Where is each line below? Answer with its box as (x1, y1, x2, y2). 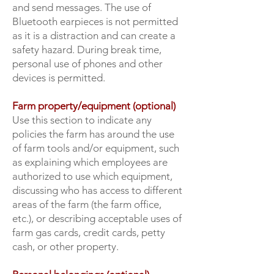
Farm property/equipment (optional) (12, 100, 176, 112)
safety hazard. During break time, (12, 43, 161, 56)
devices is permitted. (12, 72, 105, 84)
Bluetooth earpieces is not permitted (12, 15, 178, 28)
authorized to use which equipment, (12, 170, 172, 182)
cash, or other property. (12, 240, 119, 253)
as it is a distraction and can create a (12, 29, 176, 42)
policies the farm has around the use (12, 128, 174, 140)
